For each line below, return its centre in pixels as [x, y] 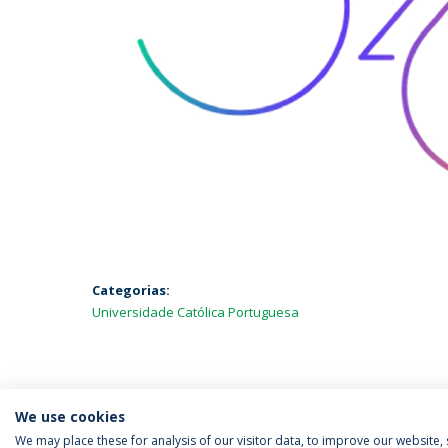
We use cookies [70, 416]
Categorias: [131, 290]
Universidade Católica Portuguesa [195, 312]
